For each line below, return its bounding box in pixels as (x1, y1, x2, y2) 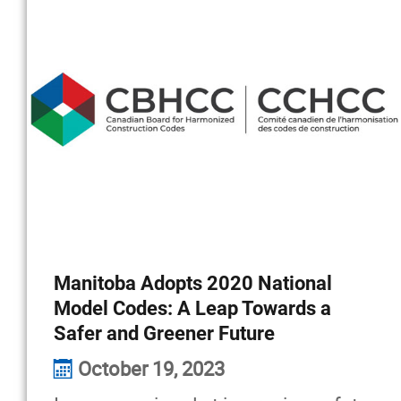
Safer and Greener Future (54, 322, 275, 345)
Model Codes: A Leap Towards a (54, 297, 331, 320)
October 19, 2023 (78, 355, 225, 381)
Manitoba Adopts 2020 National (54, 272, 332, 294)
